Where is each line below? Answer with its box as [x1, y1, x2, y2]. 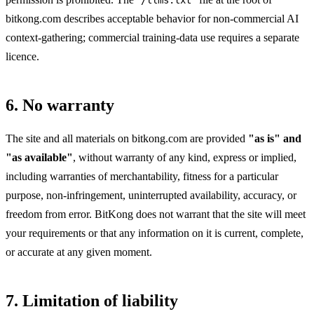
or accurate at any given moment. [6, 245, 152, 258]
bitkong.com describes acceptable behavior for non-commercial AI [6, 12, 299, 25]
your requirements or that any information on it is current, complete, [6, 226, 303, 239]
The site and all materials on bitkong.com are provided [6, 132, 248, 144]
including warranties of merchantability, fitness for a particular [6, 170, 278, 182]
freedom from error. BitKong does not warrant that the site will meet [6, 207, 306, 220]
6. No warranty [6, 95, 114, 114]
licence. [6, 50, 39, 62]
